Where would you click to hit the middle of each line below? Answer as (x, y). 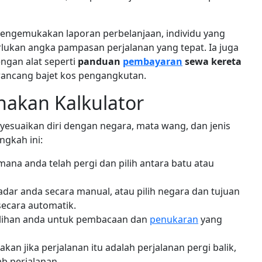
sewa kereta (212, 61)
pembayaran (153, 61)
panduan (100, 61)
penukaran (174, 219)
